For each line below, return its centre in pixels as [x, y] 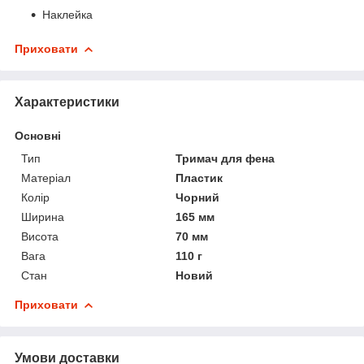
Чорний [198, 197]
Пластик [199, 178]
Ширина [43, 217]
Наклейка [67, 14]
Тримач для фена [225, 158]
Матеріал [46, 178]
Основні [38, 135]
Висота [40, 236]
